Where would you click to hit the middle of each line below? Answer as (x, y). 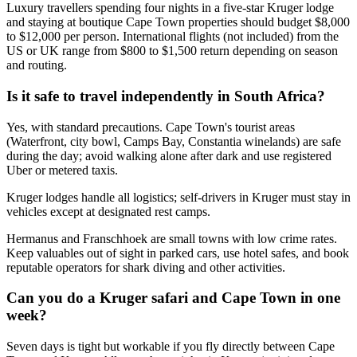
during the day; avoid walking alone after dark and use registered (169, 155)
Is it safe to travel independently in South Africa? (166, 96)
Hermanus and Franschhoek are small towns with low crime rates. (172, 238)
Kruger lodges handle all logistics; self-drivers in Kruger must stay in (178, 197)
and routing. (37, 65)
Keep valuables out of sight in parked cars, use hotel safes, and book (178, 253)
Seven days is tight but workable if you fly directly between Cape (171, 347)
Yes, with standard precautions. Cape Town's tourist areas (151, 127)
